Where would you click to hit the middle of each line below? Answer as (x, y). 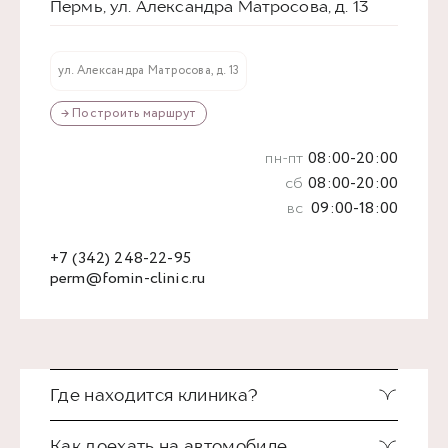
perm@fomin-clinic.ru (128, 278)
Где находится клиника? (154, 394)
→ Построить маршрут (129, 113)
